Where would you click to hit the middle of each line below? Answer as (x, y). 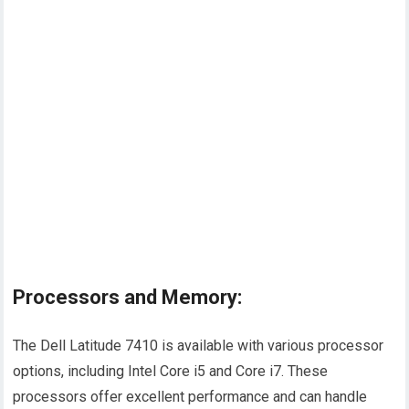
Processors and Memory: (128, 298)
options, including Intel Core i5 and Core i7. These (171, 372)
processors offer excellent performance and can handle (190, 397)
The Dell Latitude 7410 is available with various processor (199, 346)
